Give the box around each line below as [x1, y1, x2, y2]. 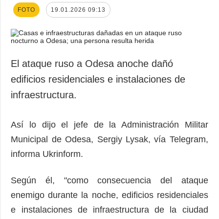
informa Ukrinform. [11, 149, 84, 159]
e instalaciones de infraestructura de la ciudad [11, 204, 208, 215]
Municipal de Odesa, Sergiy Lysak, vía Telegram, [11, 134, 208, 144]
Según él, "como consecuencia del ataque [11, 175, 208, 185]
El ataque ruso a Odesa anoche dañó [11, 58, 174, 69]
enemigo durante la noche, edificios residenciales [11, 190, 208, 200]
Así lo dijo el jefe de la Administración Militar [11, 119, 208, 130]
